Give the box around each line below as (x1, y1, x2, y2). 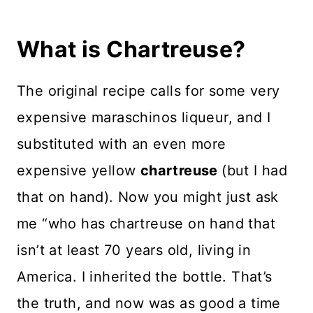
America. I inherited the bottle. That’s (17, 268, 272, 286)
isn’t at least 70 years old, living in (17, 242, 252, 259)
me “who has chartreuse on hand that (17, 215, 275, 233)
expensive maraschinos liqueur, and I (17, 109, 271, 126)
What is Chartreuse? (17, 36, 246, 64)
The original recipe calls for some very (17, 82, 280, 100)
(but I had (221, 162, 288, 180)
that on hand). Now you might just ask (17, 189, 279, 206)
